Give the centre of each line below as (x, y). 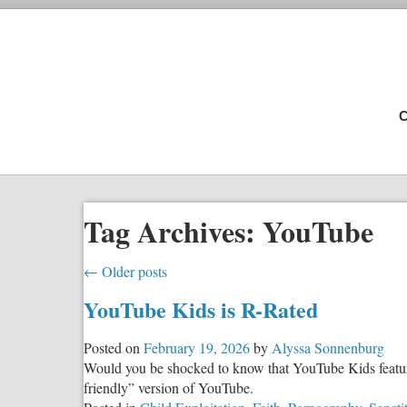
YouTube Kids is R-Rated (201, 309)
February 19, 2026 (197, 347)
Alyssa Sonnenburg (328, 347)
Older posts (133, 271)
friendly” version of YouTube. (169, 387)
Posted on (112, 347)
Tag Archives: (173, 232)
